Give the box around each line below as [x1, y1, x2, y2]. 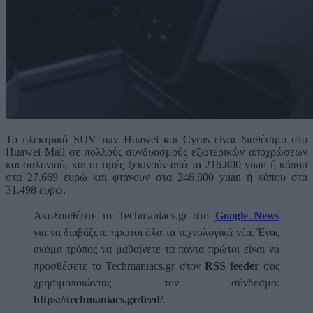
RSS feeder [204, 260, 259, 272]
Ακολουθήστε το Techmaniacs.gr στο [34, 210, 215, 222]
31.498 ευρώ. [6, 184, 66, 196]
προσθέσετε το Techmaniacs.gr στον [34, 260, 205, 272]
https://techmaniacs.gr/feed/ [34, 293, 163, 306]
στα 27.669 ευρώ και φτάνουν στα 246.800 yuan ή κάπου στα [6, 171, 307, 184]
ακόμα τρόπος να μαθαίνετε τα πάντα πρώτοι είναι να [34, 243, 279, 256]
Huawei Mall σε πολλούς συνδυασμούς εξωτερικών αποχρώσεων [6, 146, 307, 159]
